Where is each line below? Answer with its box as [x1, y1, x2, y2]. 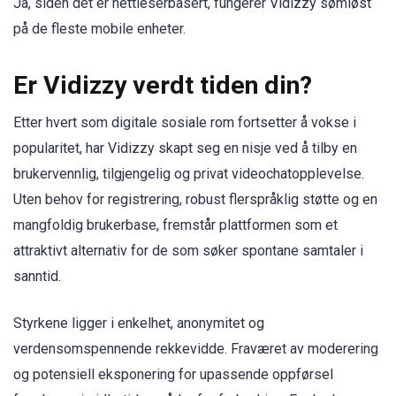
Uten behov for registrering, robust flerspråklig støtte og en [13, 191, 377, 209]
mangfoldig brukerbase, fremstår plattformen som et [13, 217, 338, 234]
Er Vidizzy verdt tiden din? [13, 71, 312, 101]
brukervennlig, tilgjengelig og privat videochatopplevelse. [13, 165, 364, 183]
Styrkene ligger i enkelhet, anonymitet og [13, 314, 264, 331]
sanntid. [13, 268, 61, 286]
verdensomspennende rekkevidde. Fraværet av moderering [13, 339, 378, 357]
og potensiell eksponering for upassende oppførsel [13, 365, 333, 383]
